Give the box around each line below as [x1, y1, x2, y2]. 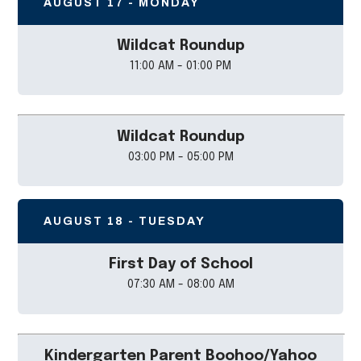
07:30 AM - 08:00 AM [127, 279, 234, 291]
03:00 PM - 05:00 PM [127, 151, 234, 163]
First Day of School [108, 257, 253, 272]
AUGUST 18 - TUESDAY [44, 215, 206, 228]
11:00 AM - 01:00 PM [130, 60, 231, 72]
